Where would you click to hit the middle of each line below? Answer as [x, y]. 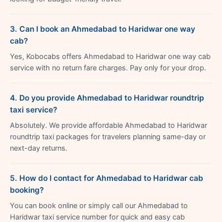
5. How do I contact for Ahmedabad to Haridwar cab [107, 178]
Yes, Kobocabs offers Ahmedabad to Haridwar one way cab [110, 56]
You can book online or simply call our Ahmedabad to [99, 205]
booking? [27, 190]
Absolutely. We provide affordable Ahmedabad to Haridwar [109, 125]
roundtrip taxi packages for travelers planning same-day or [108, 137]
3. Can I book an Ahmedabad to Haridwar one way [103, 29]
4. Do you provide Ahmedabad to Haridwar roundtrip [107, 98]
